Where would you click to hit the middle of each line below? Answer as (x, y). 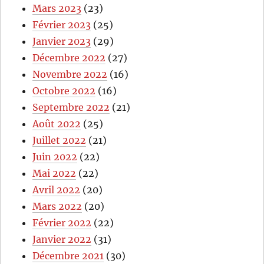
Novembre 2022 (70, 75)
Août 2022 (57, 124)
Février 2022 (62, 223)
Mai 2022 (55, 174)
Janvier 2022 (62, 240)
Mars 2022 (57, 207)
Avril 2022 (57, 190)
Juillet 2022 (60, 141)
